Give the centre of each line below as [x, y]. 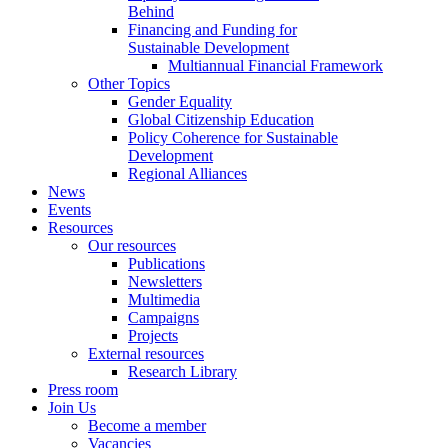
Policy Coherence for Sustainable [233, 137]
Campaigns [163, 317]
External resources [146, 353]
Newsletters [165, 281]
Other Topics [129, 83]
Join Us [72, 407]
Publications [166, 263]
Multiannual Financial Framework [275, 65]
